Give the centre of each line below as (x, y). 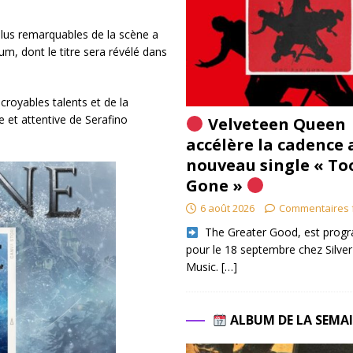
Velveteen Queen (275, 124)
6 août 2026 (227, 208)
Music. (203, 267)
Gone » (216, 186)
